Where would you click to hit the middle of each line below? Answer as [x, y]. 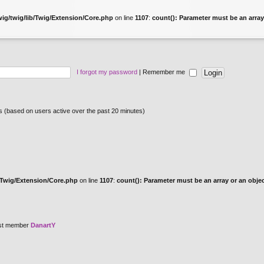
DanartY [43, 225]
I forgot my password [107, 72]
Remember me [165, 72]
